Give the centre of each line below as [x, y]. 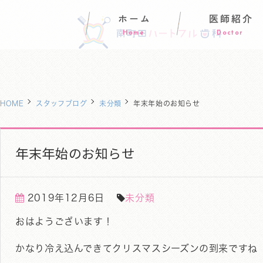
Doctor [230, 33]
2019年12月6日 [66, 198]
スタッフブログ [62, 103]
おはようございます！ [64, 221]
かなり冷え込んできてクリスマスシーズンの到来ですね [136, 248]
